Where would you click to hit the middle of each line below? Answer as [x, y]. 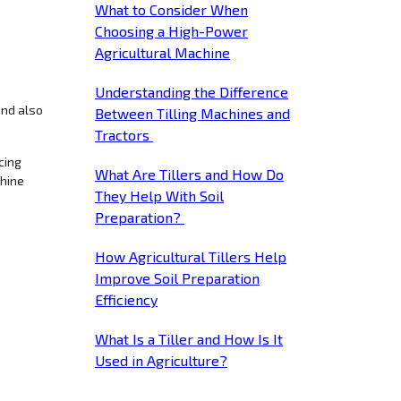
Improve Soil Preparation [177, 278]
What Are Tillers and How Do [189, 175]
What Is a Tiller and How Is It [189, 339]
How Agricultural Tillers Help [191, 257]
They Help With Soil [159, 196]
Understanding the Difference [192, 92]
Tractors [124, 135]
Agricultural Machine [162, 53]
